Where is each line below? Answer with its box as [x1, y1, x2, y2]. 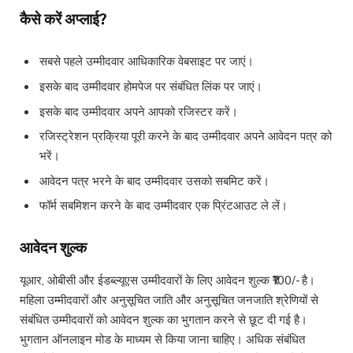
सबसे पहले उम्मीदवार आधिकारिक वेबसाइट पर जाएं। [39, 54, 254, 69]
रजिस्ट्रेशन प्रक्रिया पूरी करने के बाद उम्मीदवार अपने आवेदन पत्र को [39, 129, 332, 143]
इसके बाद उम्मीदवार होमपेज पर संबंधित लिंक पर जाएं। [39, 79, 262, 93]
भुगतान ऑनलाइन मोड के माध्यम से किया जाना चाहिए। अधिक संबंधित [20, 332, 305, 346]
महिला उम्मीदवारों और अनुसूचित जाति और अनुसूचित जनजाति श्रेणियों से [20, 292, 318, 307]
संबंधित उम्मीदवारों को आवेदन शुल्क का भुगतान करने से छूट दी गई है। [20, 312, 307, 326]
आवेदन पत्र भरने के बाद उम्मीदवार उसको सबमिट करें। [39, 173, 269, 188]
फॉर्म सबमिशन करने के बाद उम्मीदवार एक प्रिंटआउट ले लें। [39, 199, 288, 213]
